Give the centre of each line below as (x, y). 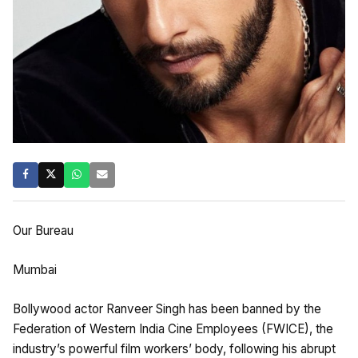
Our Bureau (43, 230)
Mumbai (35, 269)
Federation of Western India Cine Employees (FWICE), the (173, 328)
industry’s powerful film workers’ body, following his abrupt (174, 348)
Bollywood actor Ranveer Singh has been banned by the (167, 308)
